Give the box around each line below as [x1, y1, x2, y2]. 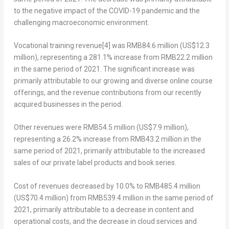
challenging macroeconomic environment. [13, 18, 149, 27]
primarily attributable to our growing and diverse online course [13, 76, 213, 85]
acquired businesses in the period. [13, 100, 123, 108]
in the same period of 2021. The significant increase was [13, 64, 195, 73]
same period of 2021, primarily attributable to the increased [13, 147, 205, 155]
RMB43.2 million [130, 135, 182, 144]
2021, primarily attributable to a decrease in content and [13, 205, 194, 214]
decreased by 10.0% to [70, 181, 145, 190]
